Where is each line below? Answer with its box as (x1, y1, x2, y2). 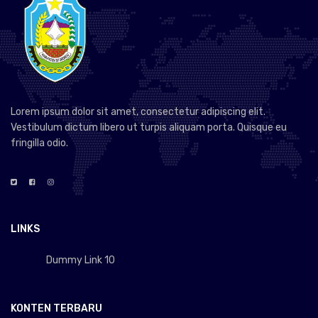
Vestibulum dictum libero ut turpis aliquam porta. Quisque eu (11, 121, 287, 133)
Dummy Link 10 (46, 254, 115, 267)
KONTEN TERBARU (11, 302, 102, 315)
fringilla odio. (11, 136, 68, 149)
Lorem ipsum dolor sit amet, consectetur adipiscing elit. (11, 105, 265, 118)
